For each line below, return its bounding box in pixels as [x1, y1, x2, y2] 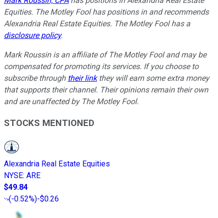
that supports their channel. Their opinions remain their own [4, 85, 208, 94]
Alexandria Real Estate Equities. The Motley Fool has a [4, 18, 190, 28]
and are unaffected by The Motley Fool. [4, 96, 141, 106]
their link [68, 73, 97, 83]
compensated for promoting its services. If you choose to [4, 61, 199, 71]
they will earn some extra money [97, 73, 209, 83]
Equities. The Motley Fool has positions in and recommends [4, 7, 209, 17]
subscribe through [4, 73, 68, 83]
